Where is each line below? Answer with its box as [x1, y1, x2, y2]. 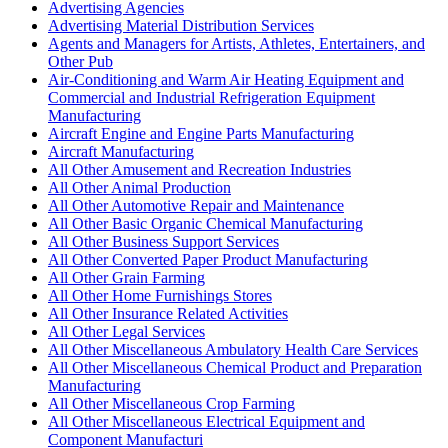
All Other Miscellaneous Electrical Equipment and [48, 412, 365, 430]
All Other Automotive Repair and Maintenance [48, 196, 344, 214]
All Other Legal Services [48, 322, 205, 340]
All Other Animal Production [48, 178, 231, 196]
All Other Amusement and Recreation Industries [48, 160, 351, 178]
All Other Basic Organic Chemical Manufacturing [48, 214, 363, 232]
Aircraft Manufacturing [48, 142, 194, 160]
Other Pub [48, 52, 113, 70]
